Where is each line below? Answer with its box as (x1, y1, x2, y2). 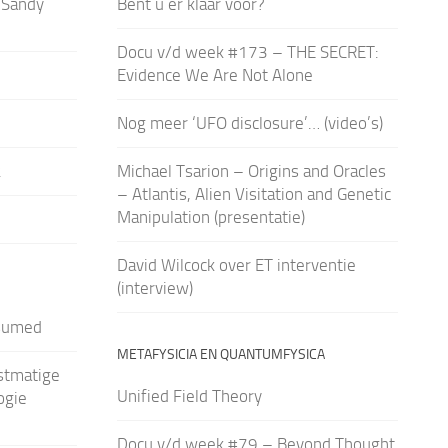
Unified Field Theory (116, 385, 262, 406)
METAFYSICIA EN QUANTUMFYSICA (116, 345, 325, 363)
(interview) (116, 277, 193, 298)
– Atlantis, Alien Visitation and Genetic (116, 183, 391, 204)
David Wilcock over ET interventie (116, 254, 356, 275)
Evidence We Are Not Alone (116, 64, 313, 85)
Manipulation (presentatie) (116, 206, 305, 227)
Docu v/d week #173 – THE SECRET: (116, 41, 379, 62)
